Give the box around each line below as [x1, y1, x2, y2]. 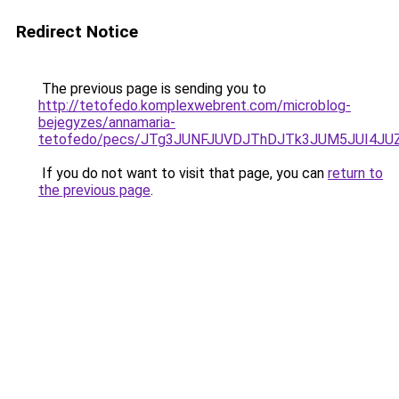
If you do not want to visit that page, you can [38, 165, 328, 182]
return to [328, 165, 383, 182]
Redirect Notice [16, 21, 138, 42]
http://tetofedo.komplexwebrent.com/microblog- [38, 97, 351, 114]
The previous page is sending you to [38, 80, 266, 97]
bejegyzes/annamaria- [38, 114, 175, 131]
